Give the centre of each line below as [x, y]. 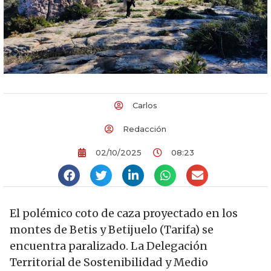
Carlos [145, 105]
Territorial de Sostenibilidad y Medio [109, 262]
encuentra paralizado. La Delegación [109, 246]
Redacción [145, 129]
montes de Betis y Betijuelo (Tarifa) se [112, 229]
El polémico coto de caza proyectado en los [124, 213]
